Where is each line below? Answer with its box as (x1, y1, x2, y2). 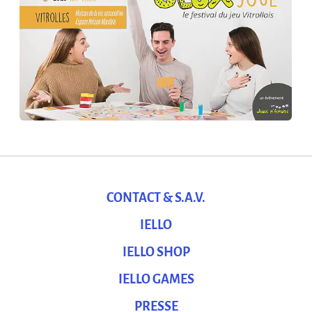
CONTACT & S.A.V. (107, 191, 205, 205)
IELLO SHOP (122, 245, 190, 259)
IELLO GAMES (118, 272, 194, 286)
